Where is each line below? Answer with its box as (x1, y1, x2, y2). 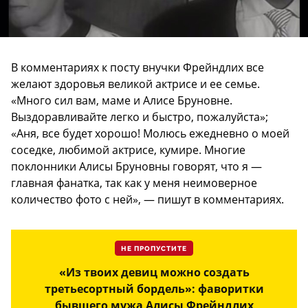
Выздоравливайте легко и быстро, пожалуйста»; (11, 109, 268, 125)
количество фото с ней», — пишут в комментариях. (11, 192, 284, 208)
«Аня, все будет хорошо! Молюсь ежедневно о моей (11, 126, 289, 142)
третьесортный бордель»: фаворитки (44, 281, 264, 297)
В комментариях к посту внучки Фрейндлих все (11, 60, 264, 76)
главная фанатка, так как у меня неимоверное (11, 175, 257, 191)
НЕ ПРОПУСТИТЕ (121, 245, 187, 254)
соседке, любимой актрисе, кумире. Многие (11, 142, 245, 158)
